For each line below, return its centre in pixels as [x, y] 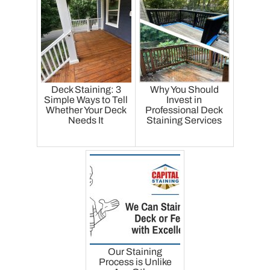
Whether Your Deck [86, 110]
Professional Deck [184, 110]
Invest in [184, 100]
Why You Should [184, 89]
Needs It [86, 120]
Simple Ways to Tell [86, 100]
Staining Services [184, 120]
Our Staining [135, 252]
